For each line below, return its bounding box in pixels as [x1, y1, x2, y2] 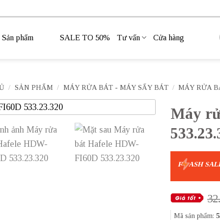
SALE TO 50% [60, 32, 110, 42]
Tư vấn [117, 32, 140, 42]
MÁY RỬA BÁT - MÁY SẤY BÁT [63, 83, 168, 91]
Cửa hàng [153, 32, 185, 42]
